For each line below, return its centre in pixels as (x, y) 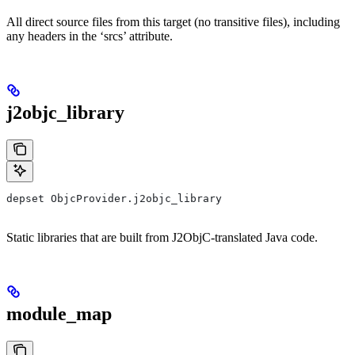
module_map (59, 313)
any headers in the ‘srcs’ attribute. (90, 36)
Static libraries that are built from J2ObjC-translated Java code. (162, 237)
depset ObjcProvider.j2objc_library (114, 198)
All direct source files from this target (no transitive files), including (173, 21)
